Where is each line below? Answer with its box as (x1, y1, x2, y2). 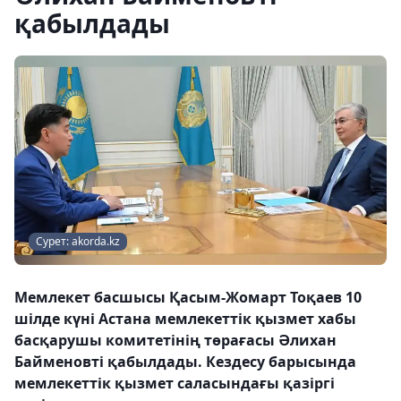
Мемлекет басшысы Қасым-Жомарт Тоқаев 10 (14, 287, 362, 307)
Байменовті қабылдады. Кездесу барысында (14, 352, 356, 371)
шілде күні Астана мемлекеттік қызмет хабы (14, 309, 356, 328)
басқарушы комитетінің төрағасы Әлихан (14, 330, 337, 350)
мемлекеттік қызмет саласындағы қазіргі (14, 373, 335, 393)
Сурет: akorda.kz (36, 234, 120, 249)
